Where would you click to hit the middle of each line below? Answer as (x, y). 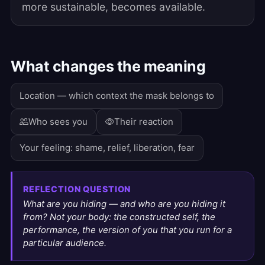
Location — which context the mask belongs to (117, 96)
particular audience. (65, 243)
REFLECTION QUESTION (77, 189)
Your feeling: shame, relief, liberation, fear (107, 148)
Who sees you (58, 122)
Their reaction (144, 122)
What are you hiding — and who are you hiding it (124, 204)
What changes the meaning (108, 66)
